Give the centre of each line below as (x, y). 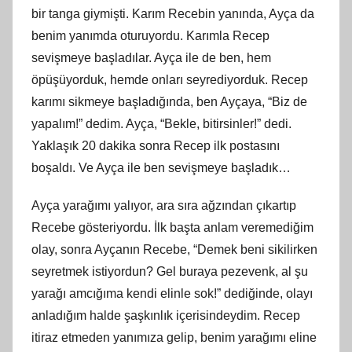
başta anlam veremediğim (240, 227)
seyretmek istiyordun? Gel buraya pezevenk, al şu (170, 271)
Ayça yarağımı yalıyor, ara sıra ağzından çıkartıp (164, 205)
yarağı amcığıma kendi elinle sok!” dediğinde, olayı (172, 293)
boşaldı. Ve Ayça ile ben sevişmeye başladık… (161, 167)
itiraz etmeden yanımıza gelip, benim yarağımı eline (174, 337)
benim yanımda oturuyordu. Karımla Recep (150, 35)
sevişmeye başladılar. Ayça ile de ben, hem (151, 57)
